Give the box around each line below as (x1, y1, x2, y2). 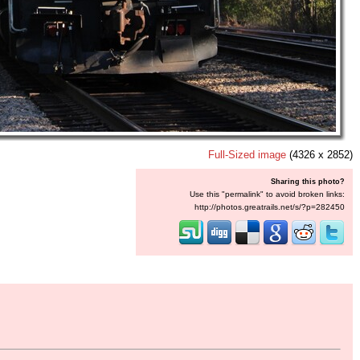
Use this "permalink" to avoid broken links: (190, 190, 345, 198)
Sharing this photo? (271, 177, 345, 186)
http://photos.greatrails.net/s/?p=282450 (194, 202, 345, 211)
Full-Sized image (208, 149, 286, 161)
